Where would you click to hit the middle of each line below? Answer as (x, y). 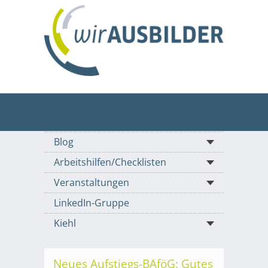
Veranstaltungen (92, 183)
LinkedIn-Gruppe (92, 203)
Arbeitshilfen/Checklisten (110, 162)
